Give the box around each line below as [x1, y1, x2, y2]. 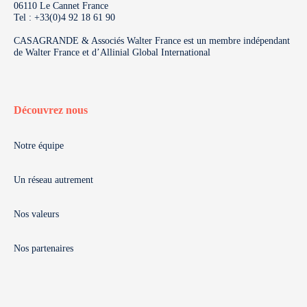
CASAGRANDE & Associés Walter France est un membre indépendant [14, 36, 290, 46]
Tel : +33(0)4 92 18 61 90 [14, 12, 115, 23]
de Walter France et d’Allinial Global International [14, 47, 210, 58]
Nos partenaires [14, 243, 73, 254]
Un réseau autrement [14, 175, 93, 185]
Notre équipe [14, 140, 64, 151]
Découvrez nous [14, 104, 88, 116]
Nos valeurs [14, 209, 59, 219]
